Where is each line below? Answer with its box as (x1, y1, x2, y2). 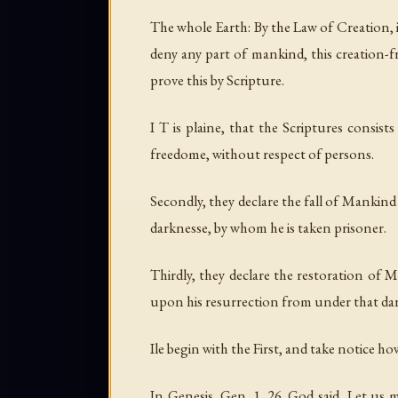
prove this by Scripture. (150, 70, 284, 91)
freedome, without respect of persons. (150, 144, 374, 164)
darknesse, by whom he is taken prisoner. (150, 218, 386, 238)
